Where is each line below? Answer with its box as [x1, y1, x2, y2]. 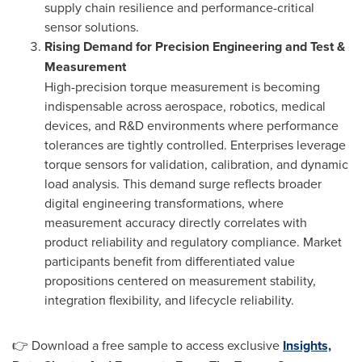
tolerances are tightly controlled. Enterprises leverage [44, 136, 346, 154]
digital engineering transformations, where [44, 194, 284, 212]
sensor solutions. [44, 18, 139, 36]
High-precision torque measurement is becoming [44, 78, 320, 95]
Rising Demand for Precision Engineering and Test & [44, 37, 345, 56]
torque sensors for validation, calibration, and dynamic [44, 155, 348, 173]
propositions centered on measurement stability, [44, 271, 316, 289]
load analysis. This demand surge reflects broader [44, 175, 322, 192]
